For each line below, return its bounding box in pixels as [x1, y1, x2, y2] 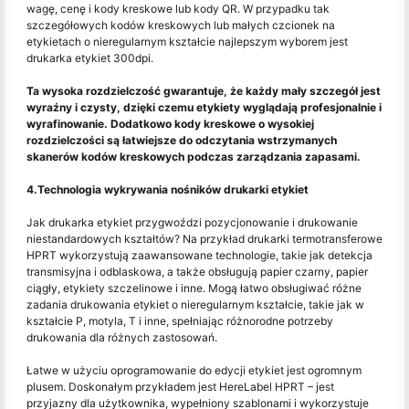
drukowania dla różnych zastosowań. [26, 330, 217, 345]
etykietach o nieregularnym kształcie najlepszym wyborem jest [26, 35, 348, 49]
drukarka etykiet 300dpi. [26, 51, 153, 66]
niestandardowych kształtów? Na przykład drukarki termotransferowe [26, 232, 383, 246]
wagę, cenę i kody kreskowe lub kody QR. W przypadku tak [26, 2, 330, 16]
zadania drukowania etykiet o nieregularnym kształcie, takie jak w [26, 298, 364, 312]
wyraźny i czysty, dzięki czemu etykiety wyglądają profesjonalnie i [26, 100, 382, 115]
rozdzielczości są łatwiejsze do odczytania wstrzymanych [26, 133, 337, 148]
